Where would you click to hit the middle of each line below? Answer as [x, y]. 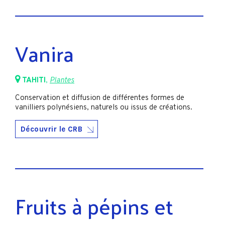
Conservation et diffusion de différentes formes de [100, 98]
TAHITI [34, 81]
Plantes [62, 81]
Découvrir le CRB [52, 129]
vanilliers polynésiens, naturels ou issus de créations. [104, 107]
